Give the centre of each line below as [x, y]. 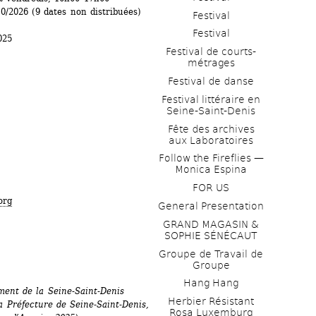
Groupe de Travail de [211, 254]
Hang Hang [211, 283]
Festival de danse [211, 81]
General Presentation [211, 206]
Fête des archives [211, 129]
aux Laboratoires [211, 140]
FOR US [211, 188]
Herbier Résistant [211, 302]
